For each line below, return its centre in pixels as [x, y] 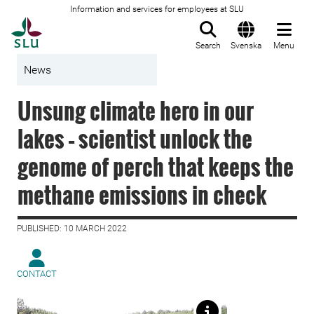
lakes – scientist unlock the [135, 138]
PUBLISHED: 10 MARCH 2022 [72, 228]
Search [208, 46]
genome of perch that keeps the [156, 166]
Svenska [246, 46]
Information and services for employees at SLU [157, 9]
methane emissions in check [142, 194]
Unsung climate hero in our [136, 110]
